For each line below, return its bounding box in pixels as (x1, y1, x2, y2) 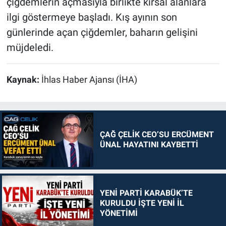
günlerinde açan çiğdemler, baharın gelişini (6, 26, 198, 39)
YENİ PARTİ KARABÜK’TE (99, 188, 193, 198)
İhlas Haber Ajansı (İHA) (41, 75, 137, 85)
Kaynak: (6, 75, 41, 85)
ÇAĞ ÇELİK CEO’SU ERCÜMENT (99, 130, 214, 140)
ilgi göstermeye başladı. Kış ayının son (6, 11, 177, 24)
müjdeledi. (6, 41, 53, 54)
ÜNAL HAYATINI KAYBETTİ (99, 140, 198, 150)
